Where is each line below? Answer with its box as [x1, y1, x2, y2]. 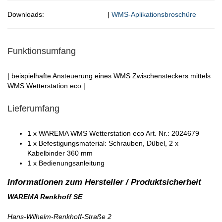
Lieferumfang [7, 104, 59, 114]
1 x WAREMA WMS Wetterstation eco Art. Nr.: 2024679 [27, 129, 199, 138]
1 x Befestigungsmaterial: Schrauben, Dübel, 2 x [27, 139, 178, 148]
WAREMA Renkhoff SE [7, 193, 82, 201]
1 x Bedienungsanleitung [27, 159, 105, 167]
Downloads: [7, 10, 44, 19]
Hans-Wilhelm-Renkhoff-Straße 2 [7, 213, 111, 221]
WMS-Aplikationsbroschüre [111, 10, 196, 19]
